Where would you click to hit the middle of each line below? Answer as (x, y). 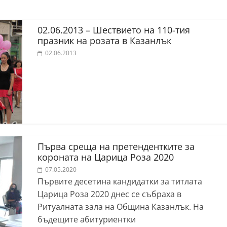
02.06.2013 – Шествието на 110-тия (114, 30)
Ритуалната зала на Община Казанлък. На (121, 207)
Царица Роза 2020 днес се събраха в (109, 194)
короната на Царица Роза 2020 (106, 157)
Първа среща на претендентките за (116, 146)
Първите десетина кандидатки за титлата (120, 181)
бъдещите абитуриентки (87, 219)
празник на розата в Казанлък (104, 41)
